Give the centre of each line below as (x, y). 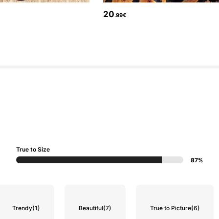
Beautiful (91, 208)
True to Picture (170, 208)
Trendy (22, 208)
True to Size (33, 149)
